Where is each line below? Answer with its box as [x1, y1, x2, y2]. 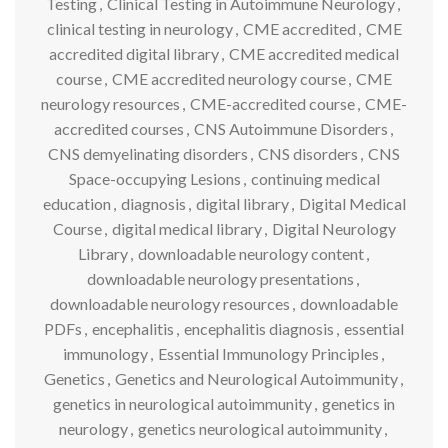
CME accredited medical [229, 43, 399, 63]
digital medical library [111, 218, 262, 238]
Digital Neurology [271, 218, 396, 238]
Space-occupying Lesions [68, 168, 241, 188]
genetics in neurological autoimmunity [53, 393, 312, 413]
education [42, 193, 111, 213]
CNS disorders [258, 143, 358, 163]
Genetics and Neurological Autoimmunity [114, 368, 398, 388]
